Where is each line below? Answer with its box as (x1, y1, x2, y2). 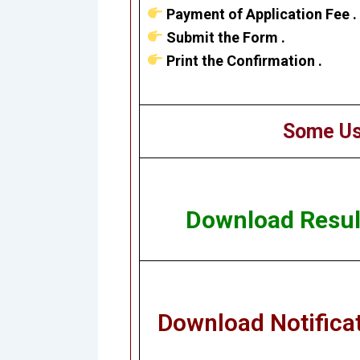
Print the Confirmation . (163, 51, 322, 69)
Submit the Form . (163, 28, 285, 46)
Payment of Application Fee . (163, 5, 357, 22)
